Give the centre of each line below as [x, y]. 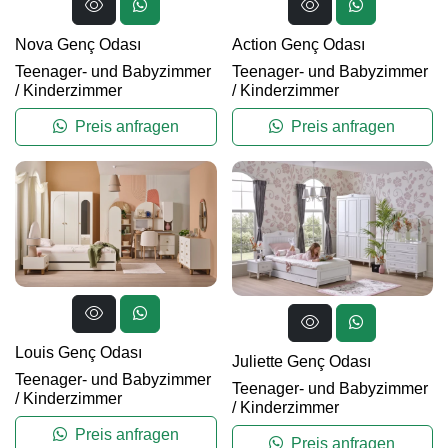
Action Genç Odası [298, 45]
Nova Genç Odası [78, 45]
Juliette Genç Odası [301, 361]
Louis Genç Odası [78, 352]
